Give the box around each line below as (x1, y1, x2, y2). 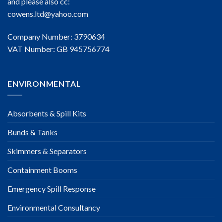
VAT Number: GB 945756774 (7, 44, 110, 54)
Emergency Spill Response (7, 184, 96, 194)
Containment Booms (7, 165, 77, 175)
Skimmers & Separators (7, 146, 87, 156)
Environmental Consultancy (7, 203, 100, 213)
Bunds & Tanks (7, 127, 57, 137)
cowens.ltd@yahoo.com (7, 9, 88, 19)
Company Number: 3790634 (7, 31, 105, 41)
